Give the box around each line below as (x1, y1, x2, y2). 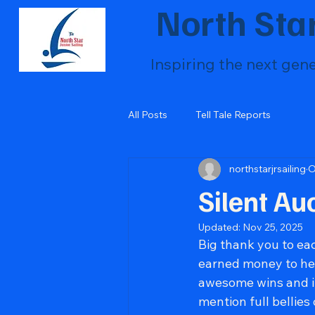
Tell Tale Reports (195, 108, 271, 122)
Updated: (198, 220, 243, 233)
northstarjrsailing (229, 162, 306, 176)
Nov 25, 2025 (243, 220, 303, 233)
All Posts (128, 108, 167, 122)
